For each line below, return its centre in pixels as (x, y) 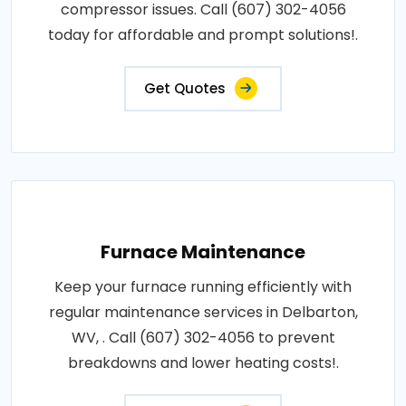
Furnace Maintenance (203, 251)
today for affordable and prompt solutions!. (203, 34)
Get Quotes (185, 88)
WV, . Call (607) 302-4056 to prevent (203, 337)
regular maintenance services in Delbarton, (203, 312)
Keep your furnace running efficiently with (203, 286)
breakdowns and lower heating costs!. (203, 362)
